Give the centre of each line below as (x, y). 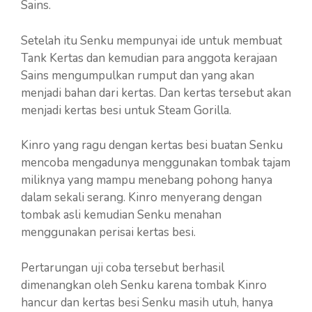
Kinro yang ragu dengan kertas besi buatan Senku (152, 146)
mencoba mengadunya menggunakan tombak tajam (156, 163)
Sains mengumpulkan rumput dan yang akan (138, 75)
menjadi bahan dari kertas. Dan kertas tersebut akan (156, 93)
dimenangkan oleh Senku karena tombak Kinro (144, 285)
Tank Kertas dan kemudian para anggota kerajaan (149, 58)
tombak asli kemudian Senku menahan (121, 215)
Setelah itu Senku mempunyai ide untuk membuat (151, 40)
